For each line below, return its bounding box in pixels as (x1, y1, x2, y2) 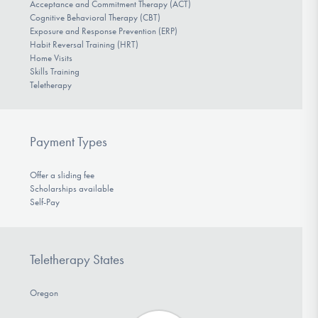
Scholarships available (29, 183, 114, 194)
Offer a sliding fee (29, 170, 94, 181)
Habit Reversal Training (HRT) (29, 38, 138, 50)
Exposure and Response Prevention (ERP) (29, 25, 177, 36)
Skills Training (29, 65, 79, 77)
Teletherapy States (29, 251, 124, 268)
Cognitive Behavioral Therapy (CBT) (29, 11, 160, 23)
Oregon (29, 287, 58, 299)
